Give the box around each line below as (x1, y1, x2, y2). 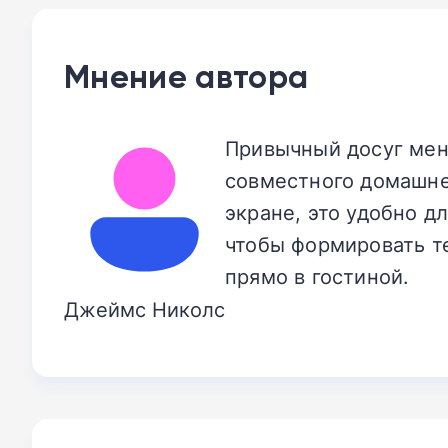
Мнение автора (64, 57, 309, 96)
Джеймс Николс (64, 295, 225, 323)
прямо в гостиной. (225, 262, 410, 290)
